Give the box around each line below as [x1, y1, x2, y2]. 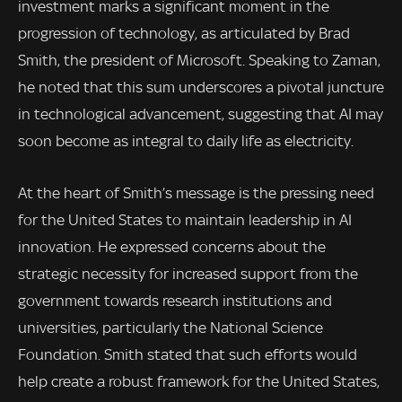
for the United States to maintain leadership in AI [18, 210, 352, 229]
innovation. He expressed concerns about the [18, 237, 326, 256]
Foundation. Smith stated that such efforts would [18, 345, 357, 363]
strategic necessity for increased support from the [18, 264, 358, 283]
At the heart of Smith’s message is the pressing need [18, 183, 374, 202]
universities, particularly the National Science [18, 318, 323, 336]
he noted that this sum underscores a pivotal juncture [18, 77, 384, 96]
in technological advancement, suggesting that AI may [18, 104, 383, 123]
